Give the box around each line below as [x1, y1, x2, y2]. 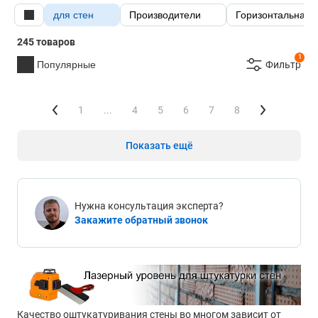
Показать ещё [125, 139, 193, 151]
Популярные [37, 58, 96, 70]
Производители [129, 9, 201, 21]
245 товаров [17, 35, 75, 48]
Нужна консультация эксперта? [75, 199, 224, 212]
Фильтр [265, 58, 301, 70]
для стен [53, 9, 94, 21]
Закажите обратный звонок [75, 214, 208, 226]
